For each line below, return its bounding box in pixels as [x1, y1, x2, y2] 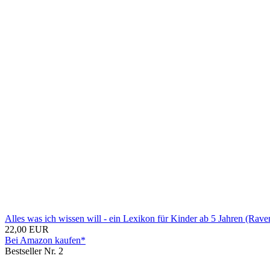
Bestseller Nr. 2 [5, 245, 63, 256]
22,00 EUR [5, 224, 49, 234]
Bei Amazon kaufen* [5, 234, 86, 245]
